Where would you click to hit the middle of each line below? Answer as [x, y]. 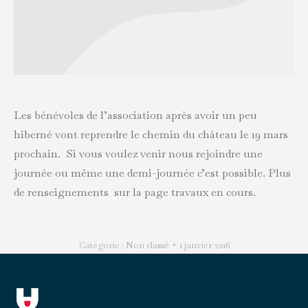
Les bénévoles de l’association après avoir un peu [135, 115]
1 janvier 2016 [204, 245]
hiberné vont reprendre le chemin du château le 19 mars [151, 134]
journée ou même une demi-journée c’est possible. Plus [152, 173]
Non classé [147, 245]
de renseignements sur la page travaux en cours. [135, 192]
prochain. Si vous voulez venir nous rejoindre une [138, 153]
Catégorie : [102, 245]
